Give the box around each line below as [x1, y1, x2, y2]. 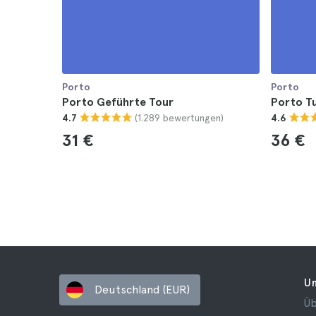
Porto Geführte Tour [62, 95, 174, 109]
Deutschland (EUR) [95, 283, 190, 296]
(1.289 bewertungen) [135, 111, 224, 123]
